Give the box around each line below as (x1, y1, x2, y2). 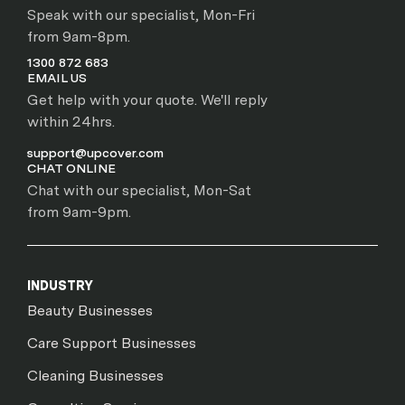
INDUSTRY (27, 278, 93, 293)
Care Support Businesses (27, 334, 196, 352)
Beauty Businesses (27, 302, 153, 319)
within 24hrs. (27, 113, 115, 130)
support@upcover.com (27, 146, 164, 160)
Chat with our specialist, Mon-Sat (27, 182, 251, 199)
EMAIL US (27, 71, 87, 85)
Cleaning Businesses (27, 367, 164, 384)
